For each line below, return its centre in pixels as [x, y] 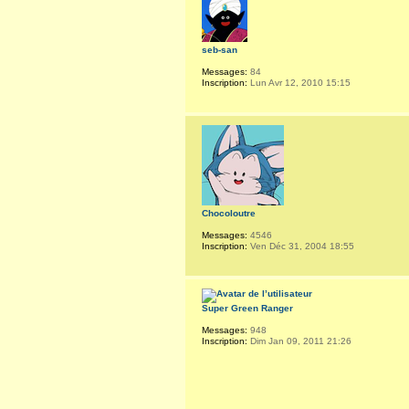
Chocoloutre [229, 214]
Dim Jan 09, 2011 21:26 [299, 341]
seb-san [220, 50]
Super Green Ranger [247, 309]
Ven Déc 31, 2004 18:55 [301, 246]
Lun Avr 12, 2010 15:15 [299, 83]
